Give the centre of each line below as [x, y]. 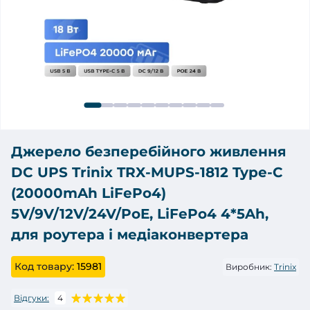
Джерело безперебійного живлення [149, 152]
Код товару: [44, 267]
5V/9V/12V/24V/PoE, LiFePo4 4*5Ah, [140, 214]
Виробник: [249, 266]
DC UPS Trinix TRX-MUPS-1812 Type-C [147, 173]
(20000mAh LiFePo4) [89, 193]
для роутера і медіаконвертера [130, 235]
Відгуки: [31, 298]
